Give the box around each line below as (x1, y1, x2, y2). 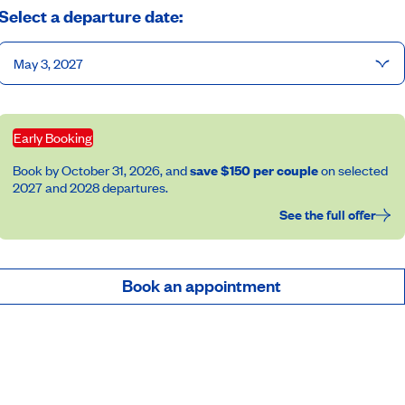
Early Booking (14, 128, 92, 146)
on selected (318, 161, 388, 179)
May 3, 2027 (14, 53, 83, 72)
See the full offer (279, 204, 376, 223)
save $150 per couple (190, 161, 318, 179)
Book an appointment (122, 273, 281, 297)
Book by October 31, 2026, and (13, 161, 190, 179)
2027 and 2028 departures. (13, 178, 171, 196)
